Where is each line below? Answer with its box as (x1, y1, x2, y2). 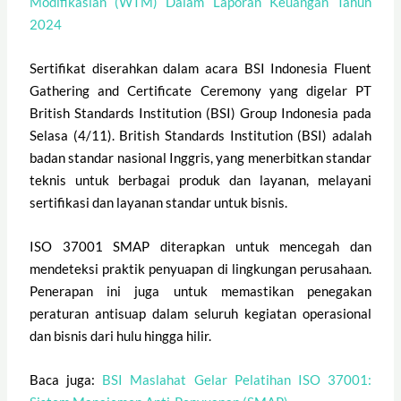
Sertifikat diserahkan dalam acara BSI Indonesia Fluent (30, 60, 371, 77)
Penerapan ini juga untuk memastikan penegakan (30, 283, 371, 300)
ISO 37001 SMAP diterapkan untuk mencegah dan (30, 238, 371, 255)
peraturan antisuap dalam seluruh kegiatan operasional (30, 305, 371, 322)
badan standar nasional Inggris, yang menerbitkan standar (30, 149, 371, 166)
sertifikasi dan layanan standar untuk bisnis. (30, 194, 288, 211)
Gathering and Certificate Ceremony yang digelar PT (30, 82, 371, 99)
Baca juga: (30, 371, 103, 388)
